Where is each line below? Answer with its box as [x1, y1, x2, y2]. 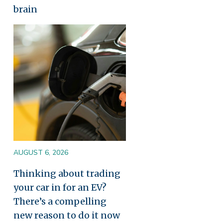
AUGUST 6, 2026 [13, 147, 68, 157]
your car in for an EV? [13, 181, 107, 193]
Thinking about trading [13, 167, 120, 179]
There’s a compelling [13, 195, 107, 207]
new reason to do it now [13, 209, 120, 221]
